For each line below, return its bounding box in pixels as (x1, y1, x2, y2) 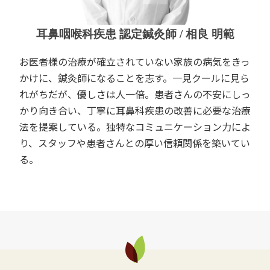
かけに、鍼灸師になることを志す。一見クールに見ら (19, 70, 250, 85)
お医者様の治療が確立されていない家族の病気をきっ (19, 54, 250, 69)
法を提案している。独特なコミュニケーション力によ (19, 119, 251, 134)
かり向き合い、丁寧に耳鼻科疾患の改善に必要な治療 (19, 102, 251, 118)
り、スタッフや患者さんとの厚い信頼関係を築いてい (19, 135, 250, 150)
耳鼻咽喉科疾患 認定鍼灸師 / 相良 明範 (36, 27, 234, 40)
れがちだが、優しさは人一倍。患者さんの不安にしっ (19, 86, 251, 101)
